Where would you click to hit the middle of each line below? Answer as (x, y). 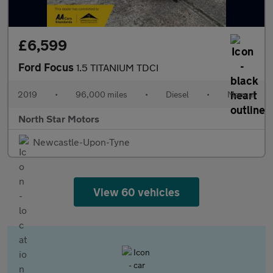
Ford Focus (47, 67)
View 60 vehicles (136, 192)
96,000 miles (101, 94)
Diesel (177, 94)
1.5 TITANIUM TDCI (117, 67)
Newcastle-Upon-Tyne (81, 142)
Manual (241, 94)
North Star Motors (59, 119)
